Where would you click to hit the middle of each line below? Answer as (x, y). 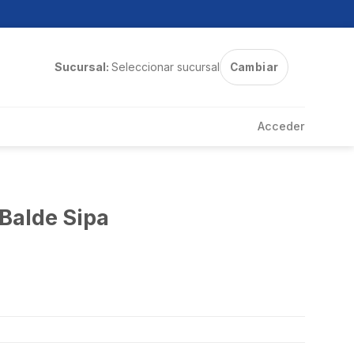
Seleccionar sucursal (165, 67)
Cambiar (254, 67)
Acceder (281, 126)
